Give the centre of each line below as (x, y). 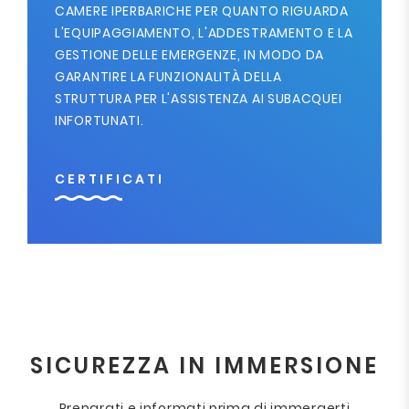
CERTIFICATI (110, 179)
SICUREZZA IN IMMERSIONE (204, 366)
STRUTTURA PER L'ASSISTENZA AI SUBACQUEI (199, 99)
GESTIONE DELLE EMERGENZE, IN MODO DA (190, 55)
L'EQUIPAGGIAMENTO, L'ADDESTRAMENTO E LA (204, 33)
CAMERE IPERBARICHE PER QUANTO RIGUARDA (202, 11)
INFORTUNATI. (100, 121)
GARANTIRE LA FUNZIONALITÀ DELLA (168, 77)
